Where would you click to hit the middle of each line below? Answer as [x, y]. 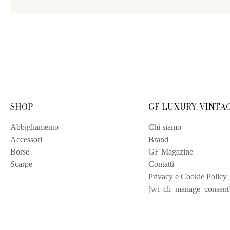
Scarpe [22, 164]
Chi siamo [165, 127]
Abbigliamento [35, 127]
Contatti [161, 164]
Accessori [26, 140]
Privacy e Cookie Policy [187, 177]
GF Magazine [170, 152]
